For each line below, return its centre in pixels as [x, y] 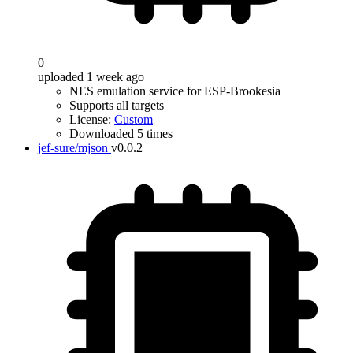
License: [92, 119]
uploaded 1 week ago [91, 77]
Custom [134, 119]
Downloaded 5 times [121, 134]
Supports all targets [117, 105]
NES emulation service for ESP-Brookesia [175, 91]
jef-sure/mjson [73, 148]
